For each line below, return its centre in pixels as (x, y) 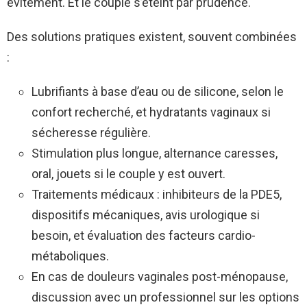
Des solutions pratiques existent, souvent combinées (152, 36)
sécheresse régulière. (91, 132)
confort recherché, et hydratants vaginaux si (151, 112)
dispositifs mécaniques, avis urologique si (146, 214)
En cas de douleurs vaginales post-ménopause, (160, 276)
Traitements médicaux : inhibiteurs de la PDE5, (157, 194)
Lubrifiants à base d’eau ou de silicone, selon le (158, 91)
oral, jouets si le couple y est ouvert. (128, 173)
